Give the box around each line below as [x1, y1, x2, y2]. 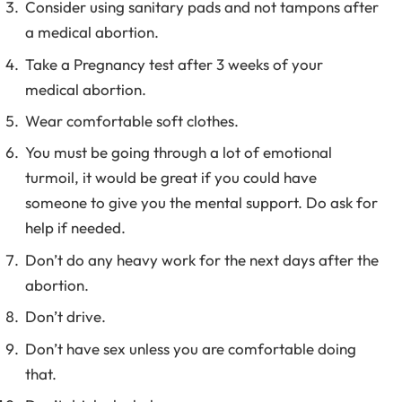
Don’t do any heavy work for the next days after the [25, 249, 379, 269]
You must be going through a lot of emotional [25, 143, 332, 162]
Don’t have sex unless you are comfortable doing [25, 338, 356, 358]
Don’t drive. [25, 307, 106, 327]
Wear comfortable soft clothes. [25, 110, 239, 130]
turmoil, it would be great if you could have [25, 168, 317, 188]
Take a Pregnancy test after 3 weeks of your [25, 54, 323, 74]
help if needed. [25, 218, 126, 238]
